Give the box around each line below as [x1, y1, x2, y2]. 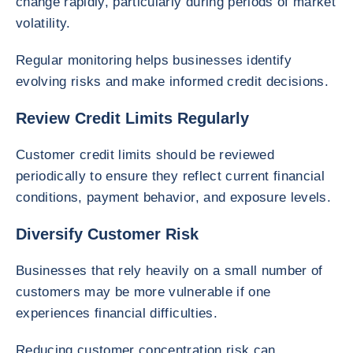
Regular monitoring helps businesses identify [16, 53, 292, 68]
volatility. [16, 16, 71, 31]
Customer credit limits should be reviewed [16, 147, 274, 162]
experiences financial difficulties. [16, 306, 217, 321]
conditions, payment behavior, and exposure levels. [16, 190, 331, 205]
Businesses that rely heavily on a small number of [16, 263, 323, 278]
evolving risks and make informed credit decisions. [16, 74, 329, 89]
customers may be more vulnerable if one [16, 284, 271, 299]
